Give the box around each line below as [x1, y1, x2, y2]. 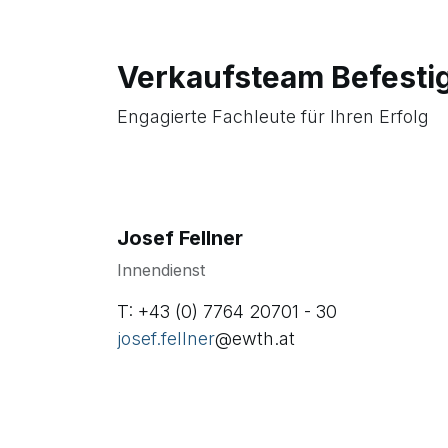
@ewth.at [215, 327, 295, 349]
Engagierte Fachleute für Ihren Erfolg [117, 105, 429, 127]
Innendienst [117, 259, 205, 280]
